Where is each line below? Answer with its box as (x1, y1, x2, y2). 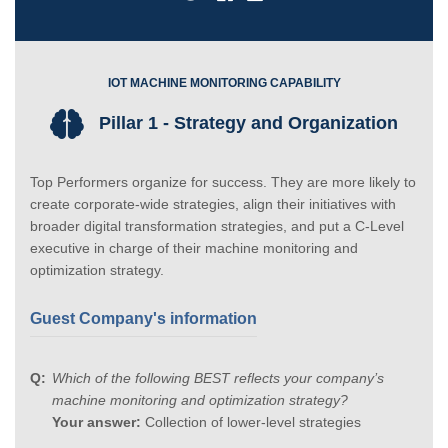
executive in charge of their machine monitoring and (30, 239, 358, 256)
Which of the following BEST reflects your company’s (52, 369, 384, 386)
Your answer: (52, 413, 141, 430)
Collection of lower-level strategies (141, 413, 361, 430)
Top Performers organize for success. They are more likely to (30, 173, 416, 190)
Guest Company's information (30, 309, 257, 327)
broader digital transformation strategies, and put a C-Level (30, 217, 404, 234)
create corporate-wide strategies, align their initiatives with (30, 195, 396, 212)
